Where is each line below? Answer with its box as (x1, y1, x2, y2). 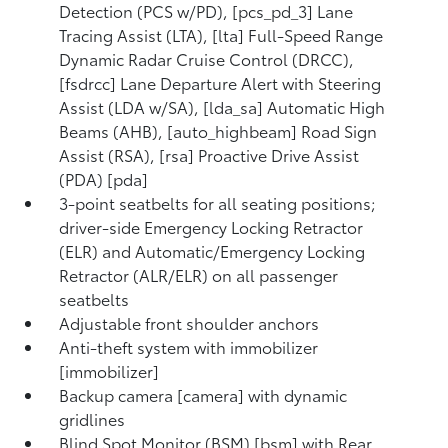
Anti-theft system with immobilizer (59, 335, 319, 358)
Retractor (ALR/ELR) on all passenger (59, 263, 339, 286)
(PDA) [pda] (59, 167, 149, 190)
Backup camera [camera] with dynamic (59, 383, 348, 406)
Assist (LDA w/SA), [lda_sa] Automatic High (59, 95, 386, 118)
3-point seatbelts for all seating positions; (59, 191, 377, 214)
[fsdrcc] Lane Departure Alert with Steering (59, 71, 382, 94)
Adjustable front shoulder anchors (59, 311, 320, 334)
